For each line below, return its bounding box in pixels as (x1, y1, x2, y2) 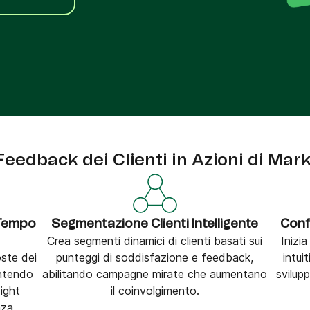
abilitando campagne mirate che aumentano (42, 267, 268, 281)
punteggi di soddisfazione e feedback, (56, 250, 254, 264)
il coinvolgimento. (110, 284, 199, 298)
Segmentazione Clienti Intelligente (51, 218, 259, 230)
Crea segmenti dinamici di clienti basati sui (47, 234, 263, 248)
